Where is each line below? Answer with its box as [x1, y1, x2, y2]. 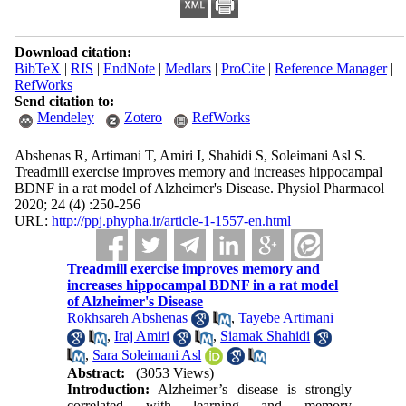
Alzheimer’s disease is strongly [150, 381, 352, 397]
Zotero [123, 110, 162, 125]
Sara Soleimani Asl [92, 346, 202, 362]
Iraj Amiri [114, 328, 170, 344]
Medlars [164, 61, 211, 76]
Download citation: [14, 44, 131, 60]
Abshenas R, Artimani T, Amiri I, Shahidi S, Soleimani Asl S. [14, 148, 366, 163]
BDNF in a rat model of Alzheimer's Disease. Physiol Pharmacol [14, 180, 384, 196]
